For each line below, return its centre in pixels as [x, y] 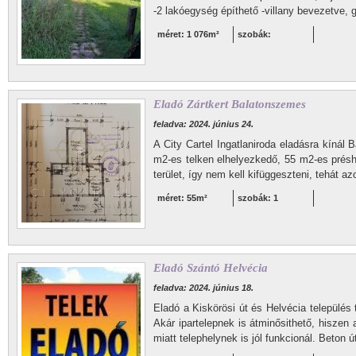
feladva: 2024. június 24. [203, 124]
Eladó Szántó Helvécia [211, 268]
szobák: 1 [258, 198]
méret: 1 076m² [188, 34]
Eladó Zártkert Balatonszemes [230, 104]
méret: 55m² [182, 198]
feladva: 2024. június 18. [203, 288]
